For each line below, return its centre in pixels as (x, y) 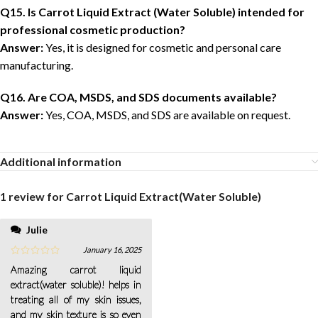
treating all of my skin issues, (76, 300)
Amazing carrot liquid (76, 270)
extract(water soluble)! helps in (76, 285)
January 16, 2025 (112, 250)
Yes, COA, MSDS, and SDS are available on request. (167, 115)
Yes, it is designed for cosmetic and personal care (162, 48)
